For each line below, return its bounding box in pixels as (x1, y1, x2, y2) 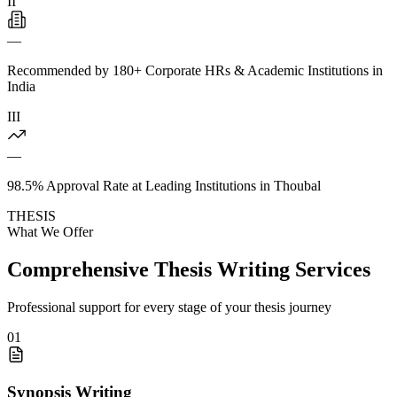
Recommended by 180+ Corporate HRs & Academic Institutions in (7, 62, 383, 78)
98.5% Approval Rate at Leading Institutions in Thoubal (7, 177, 321, 193)
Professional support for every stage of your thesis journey (7, 299, 331, 315)
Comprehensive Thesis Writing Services (7, 257, 370, 281)
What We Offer (7, 223, 93, 239)
